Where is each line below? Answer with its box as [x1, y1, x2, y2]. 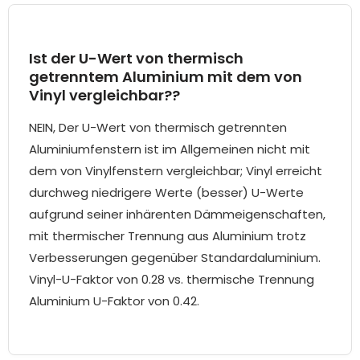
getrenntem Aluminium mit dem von [29, 67, 302, 88]
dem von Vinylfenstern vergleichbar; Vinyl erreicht [29, 162, 322, 180]
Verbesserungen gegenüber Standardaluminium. [29, 249, 321, 267]
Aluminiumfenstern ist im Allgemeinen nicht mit [29, 141, 310, 158]
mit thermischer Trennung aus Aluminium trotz [29, 227, 306, 245]
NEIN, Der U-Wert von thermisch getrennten [29, 119, 287, 137]
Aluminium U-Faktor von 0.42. [29, 292, 199, 310]
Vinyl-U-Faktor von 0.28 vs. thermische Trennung [29, 271, 314, 288]
